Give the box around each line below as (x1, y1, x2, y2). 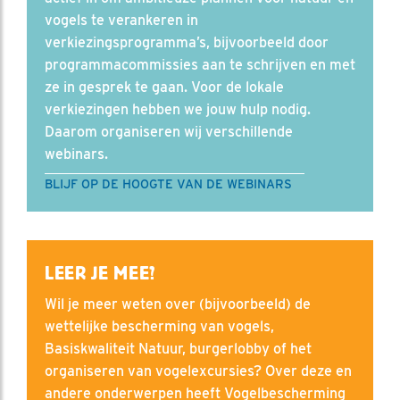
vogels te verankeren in (45, 12, 198, 29)
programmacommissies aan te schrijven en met (45, 56, 355, 74)
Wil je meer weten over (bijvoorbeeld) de (45, 296, 311, 313)
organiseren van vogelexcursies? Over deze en (45, 362, 352, 380)
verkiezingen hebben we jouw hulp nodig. (45, 101, 311, 119)
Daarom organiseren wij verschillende (45, 123, 293, 141)
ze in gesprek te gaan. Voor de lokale (45, 79, 284, 96)
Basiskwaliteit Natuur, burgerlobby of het (45, 340, 312, 358)
